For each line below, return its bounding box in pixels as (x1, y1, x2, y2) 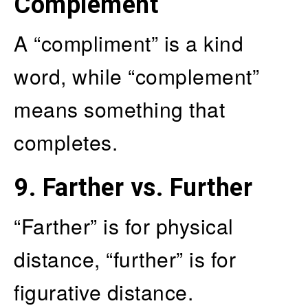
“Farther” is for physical (14, 211, 234, 241)
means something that (14, 94, 225, 124)
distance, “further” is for (14, 244, 236, 274)
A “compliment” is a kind (14, 28, 243, 58)
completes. (14, 127, 118, 157)
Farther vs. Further (42, 173, 252, 203)
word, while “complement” (14, 61, 259, 91)
